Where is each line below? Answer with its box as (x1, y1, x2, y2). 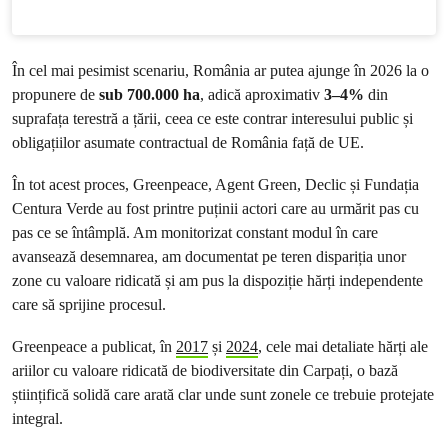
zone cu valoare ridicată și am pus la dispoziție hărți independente (12, 271, 423, 290)
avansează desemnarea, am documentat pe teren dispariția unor (12, 247, 406, 266)
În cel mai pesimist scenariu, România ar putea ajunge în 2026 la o (12, 61, 429, 80)
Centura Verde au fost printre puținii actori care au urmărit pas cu (12, 199, 419, 218)
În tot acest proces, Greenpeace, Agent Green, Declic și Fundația (12, 175, 419, 194)
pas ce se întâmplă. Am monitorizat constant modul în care (12, 223, 378, 242)
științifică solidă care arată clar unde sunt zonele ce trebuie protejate (12, 385, 434, 404)
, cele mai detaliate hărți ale (258, 337, 428, 356)
